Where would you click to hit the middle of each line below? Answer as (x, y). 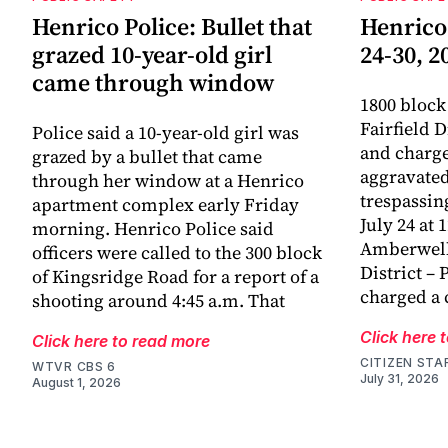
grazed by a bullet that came (147, 157)
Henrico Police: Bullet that (172, 27)
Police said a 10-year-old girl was (165, 133)
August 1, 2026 (76, 383)
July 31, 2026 (399, 379)
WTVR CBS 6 (74, 367)
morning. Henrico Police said (153, 229)
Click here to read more (121, 341)
